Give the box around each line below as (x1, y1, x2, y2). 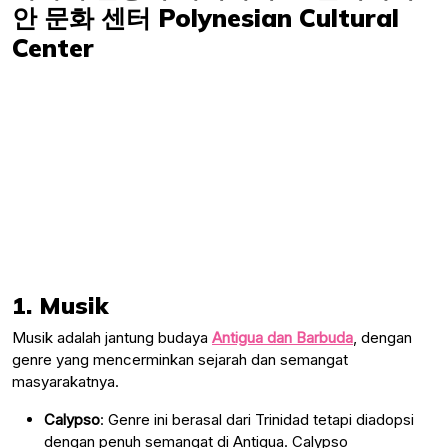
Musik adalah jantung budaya (12, 327, 212, 347)
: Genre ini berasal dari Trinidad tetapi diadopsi (100, 409, 414, 429)
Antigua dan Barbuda (212, 327, 353, 347)
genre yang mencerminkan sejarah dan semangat (12, 349, 348, 369)
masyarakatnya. (12, 371, 119, 391)
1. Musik (12, 289, 108, 320)
